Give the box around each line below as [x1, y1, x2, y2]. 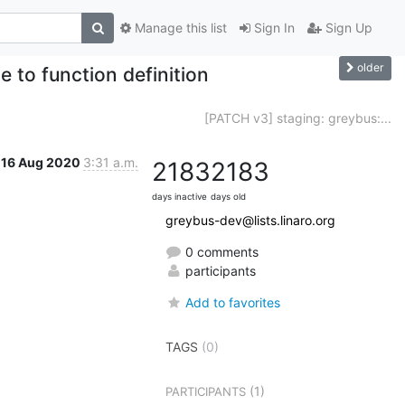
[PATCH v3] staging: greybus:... [204, 109, 391, 126]
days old [211, 191, 246, 202]
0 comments [182, 243, 259, 259]
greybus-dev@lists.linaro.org [165, 212, 335, 228]
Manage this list [131, 20, 227, 36]
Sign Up [322, 20, 372, 36]
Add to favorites [185, 294, 281, 310]
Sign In [250, 20, 295, 36]
